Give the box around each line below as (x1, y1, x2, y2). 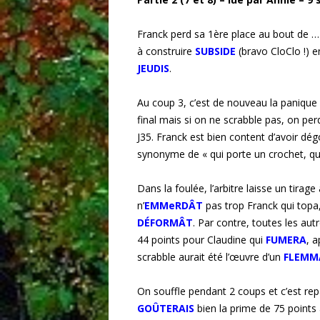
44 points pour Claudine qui (137, 233, 266, 247)
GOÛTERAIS (137, 301, 194, 316)
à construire (137, 44, 195, 59)
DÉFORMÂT (137, 216, 193, 230)
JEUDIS (137, 61, 169, 76)
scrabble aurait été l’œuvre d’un (137, 250, 284, 264)
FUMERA (266, 233, 306, 247)
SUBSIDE (195, 44, 236, 59)
